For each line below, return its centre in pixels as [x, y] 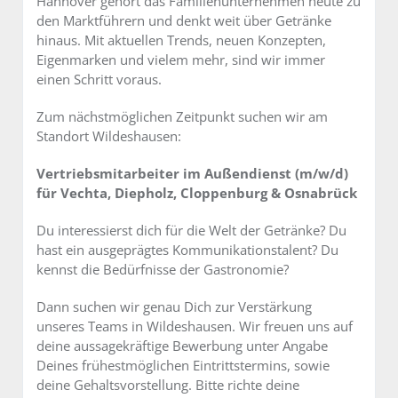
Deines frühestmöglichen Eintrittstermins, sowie [183, 366]
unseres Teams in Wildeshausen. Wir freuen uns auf [195, 326]
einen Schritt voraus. [99, 80]
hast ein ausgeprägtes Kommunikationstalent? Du [187, 250]
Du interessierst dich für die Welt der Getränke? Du [191, 231]
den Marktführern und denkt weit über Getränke [184, 21]
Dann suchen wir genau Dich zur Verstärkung [174, 307]
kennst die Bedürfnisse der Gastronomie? [163, 270]
